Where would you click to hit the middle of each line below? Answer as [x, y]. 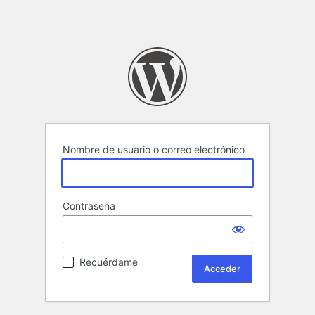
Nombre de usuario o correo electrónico [154, 150]
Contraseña [89, 206]
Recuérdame [109, 262]
